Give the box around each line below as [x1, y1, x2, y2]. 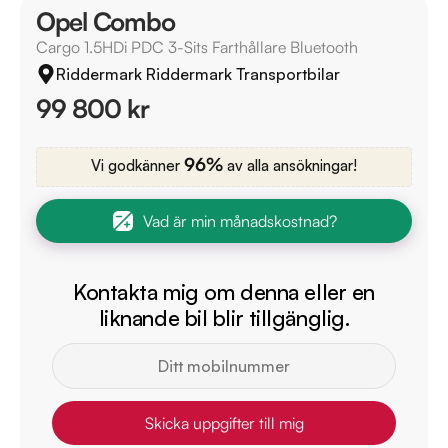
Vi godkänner [91, 156, 184, 175]
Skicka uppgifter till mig [144, 412, 304, 433]
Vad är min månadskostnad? [143, 210, 337, 231]
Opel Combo [36, 5, 175, 37]
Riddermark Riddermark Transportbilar [56, 63, 340, 84]
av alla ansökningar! [223, 156, 357, 175]
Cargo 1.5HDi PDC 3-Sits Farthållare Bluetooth [36, 37, 358, 57]
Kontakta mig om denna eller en [73, 277, 375, 305]
